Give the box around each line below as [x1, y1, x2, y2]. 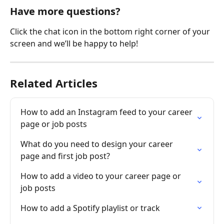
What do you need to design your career [20, 138, 175, 149]
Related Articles [10, 75, 97, 90]
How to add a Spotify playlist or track [20, 202, 160, 213]
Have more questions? [10, 4, 120, 18]
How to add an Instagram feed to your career [20, 106, 194, 117]
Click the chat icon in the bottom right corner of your [10, 25, 212, 37]
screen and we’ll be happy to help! [10, 37, 138, 49]
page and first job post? [20, 150, 110, 161]
